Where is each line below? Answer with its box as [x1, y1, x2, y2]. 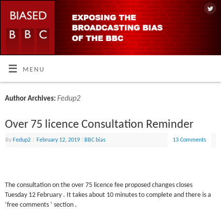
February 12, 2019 [37, 137, 80, 143]
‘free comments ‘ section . [5, 201, 77, 208]
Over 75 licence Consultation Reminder [5, 118, 194, 131]
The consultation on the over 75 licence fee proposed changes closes [5, 182, 193, 188]
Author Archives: [5, 95, 58, 103]
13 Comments [173, 137, 207, 143]
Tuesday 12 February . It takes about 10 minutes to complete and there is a [5, 191, 212, 198]
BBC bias [84, 137, 106, 143]
